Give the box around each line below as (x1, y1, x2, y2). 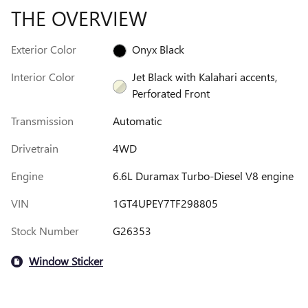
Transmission (11, 113, 74, 128)
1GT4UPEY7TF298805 (112, 195, 218, 210)
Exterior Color (11, 41, 76, 56)
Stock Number (11, 223, 79, 238)
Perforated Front (131, 85, 210, 100)
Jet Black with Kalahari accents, (131, 69, 277, 84)
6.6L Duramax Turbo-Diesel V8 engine (112, 168, 294, 183)
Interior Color (11, 69, 75, 84)
